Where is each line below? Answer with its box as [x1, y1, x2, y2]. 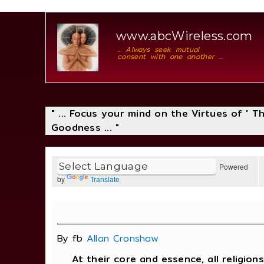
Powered [216, 161, 248, 171]
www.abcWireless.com [116, 29, 253, 43]
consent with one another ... [117, 51, 223, 62]
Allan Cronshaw [87, 231, 159, 246]
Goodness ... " [51, 120, 120, 135]
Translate [90, 174, 120, 184]
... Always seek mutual [117, 44, 200, 55]
